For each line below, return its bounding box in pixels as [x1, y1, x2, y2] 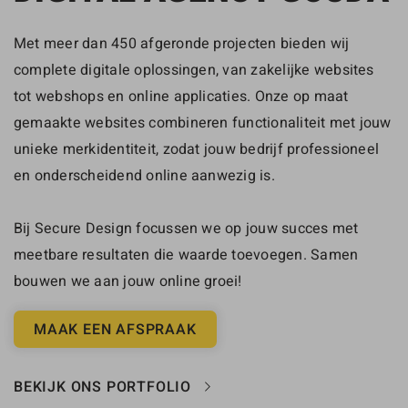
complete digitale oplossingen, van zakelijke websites [14, 58, 374, 79]
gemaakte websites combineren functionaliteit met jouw [14, 111, 392, 132]
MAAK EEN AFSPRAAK [34, 318, 197, 340]
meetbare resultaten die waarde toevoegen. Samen [14, 243, 359, 264]
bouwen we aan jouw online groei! [14, 270, 242, 291]
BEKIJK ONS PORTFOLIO [14, 375, 191, 397]
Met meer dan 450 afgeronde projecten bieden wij [14, 32, 350, 53]
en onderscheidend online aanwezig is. [14, 164, 275, 185]
